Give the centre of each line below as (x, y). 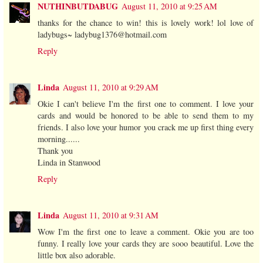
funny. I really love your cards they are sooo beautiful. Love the (146, 243)
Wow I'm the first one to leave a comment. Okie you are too (146, 231)
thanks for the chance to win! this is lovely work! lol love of (146, 22)
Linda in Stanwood (69, 162)
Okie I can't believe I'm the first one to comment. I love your (146, 103)
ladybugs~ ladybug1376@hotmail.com (102, 34)
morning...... (59, 139)
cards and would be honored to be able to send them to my (146, 115)
